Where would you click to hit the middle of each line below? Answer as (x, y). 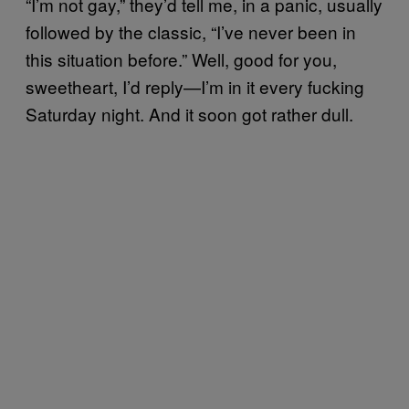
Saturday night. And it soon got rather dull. (189, 114)
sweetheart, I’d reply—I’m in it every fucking (195, 86)
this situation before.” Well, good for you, (181, 59)
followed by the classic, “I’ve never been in (191, 31)
